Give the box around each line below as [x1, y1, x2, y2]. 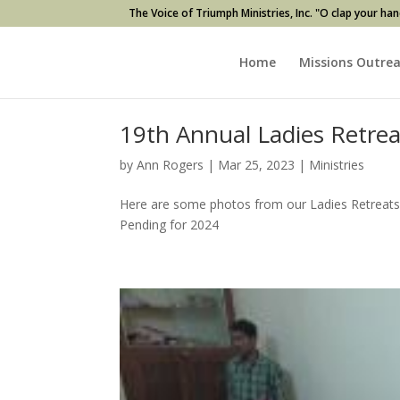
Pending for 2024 [120, 216, 220, 233]
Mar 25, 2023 [218, 156, 296, 173]
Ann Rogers [137, 156, 204, 173]
